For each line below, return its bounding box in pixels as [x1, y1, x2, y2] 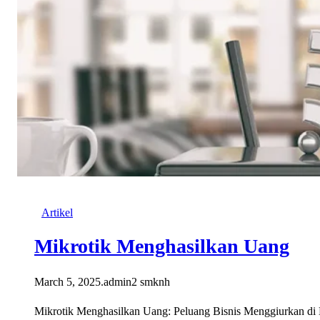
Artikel [41, 206, 73, 219]
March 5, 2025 [34, 276, 101, 289]
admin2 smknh [104, 276, 170, 289]
